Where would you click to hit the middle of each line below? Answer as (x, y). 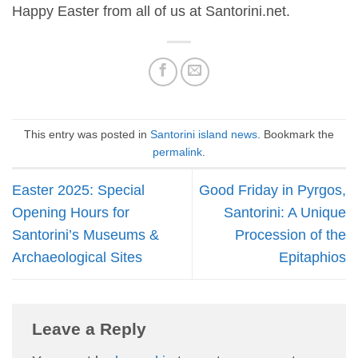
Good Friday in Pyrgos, (272, 191)
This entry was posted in (87, 134)
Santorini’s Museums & (86, 235)
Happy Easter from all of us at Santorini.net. (151, 12)
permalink (177, 151)
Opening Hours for (71, 213)
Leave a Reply (89, 328)
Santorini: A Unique (285, 213)
